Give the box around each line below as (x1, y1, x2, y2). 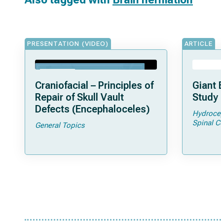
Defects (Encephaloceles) (35, 103, 150, 115)
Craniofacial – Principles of (35, 79, 153, 91)
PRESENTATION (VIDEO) (27, 40, 109, 47)
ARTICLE (184, 40, 213, 47)
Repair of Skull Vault (35, 91, 124, 103)
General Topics (35, 121, 84, 130)
